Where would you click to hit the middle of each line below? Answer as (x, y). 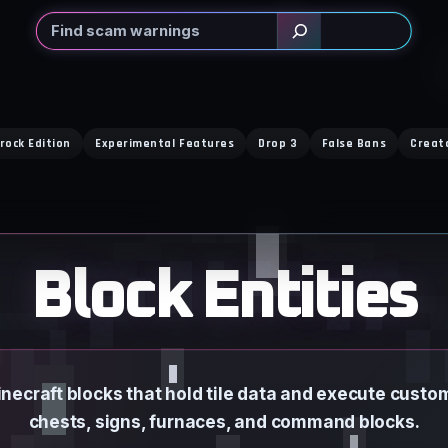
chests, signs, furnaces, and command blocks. (224, 422)
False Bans (354, 143)
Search (62, 23)
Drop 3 (278, 143)
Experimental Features (165, 143)
